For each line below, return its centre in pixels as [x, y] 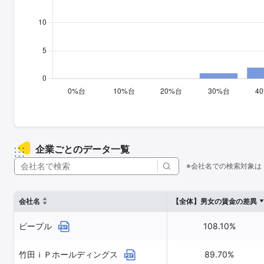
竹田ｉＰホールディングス [70, 254]
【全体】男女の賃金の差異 [214, 201]
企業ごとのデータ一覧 [82, 149]
